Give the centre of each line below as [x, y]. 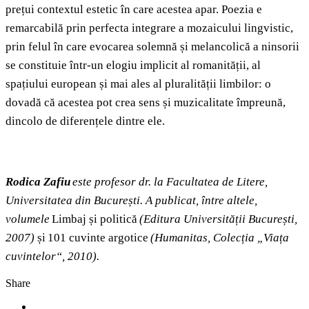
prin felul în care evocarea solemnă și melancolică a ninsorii [152, 47]
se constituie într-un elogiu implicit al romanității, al [133, 66]
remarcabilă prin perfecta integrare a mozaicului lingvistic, [149, 28]
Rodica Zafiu [38, 182]
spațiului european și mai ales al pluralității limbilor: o [138, 84]
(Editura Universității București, [218, 219]
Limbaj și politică [96, 219]
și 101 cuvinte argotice [94, 238]
